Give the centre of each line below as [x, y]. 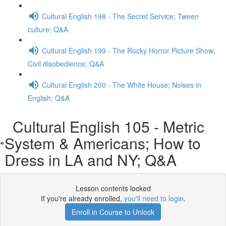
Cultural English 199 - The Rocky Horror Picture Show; [129, 50]
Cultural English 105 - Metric [105, 126]
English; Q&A [49, 98]
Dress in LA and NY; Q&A [91, 160]
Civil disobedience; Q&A [66, 64]
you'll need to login [154, 198]
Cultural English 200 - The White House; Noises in [122, 84]
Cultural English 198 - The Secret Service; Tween [120, 16]
